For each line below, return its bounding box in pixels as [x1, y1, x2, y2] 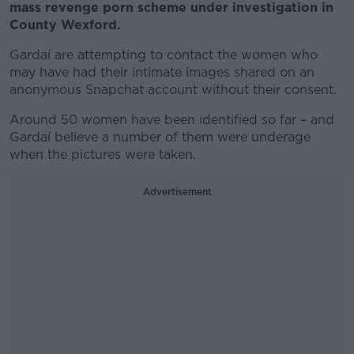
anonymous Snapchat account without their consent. [9, 82, 337, 97]
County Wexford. [9, 17, 121, 32]
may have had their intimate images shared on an [9, 65, 314, 80]
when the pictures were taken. [9, 147, 196, 162]
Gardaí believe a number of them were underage [9, 130, 311, 145]
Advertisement [142, 186, 212, 198]
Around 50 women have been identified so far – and [9, 112, 334, 127]
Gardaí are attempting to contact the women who [9, 47, 318, 62]
